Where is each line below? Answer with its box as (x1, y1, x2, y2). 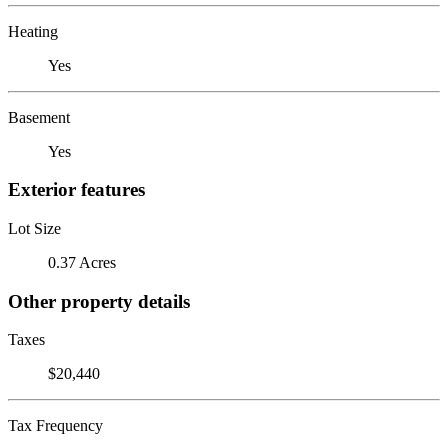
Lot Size (8, 219, 61, 237)
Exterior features (8, 179, 145, 201)
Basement (8, 108, 70, 126)
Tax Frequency (8, 417, 103, 435)
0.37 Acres (48, 253, 116, 271)
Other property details (8, 290, 190, 312)
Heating (8, 22, 58, 40)
